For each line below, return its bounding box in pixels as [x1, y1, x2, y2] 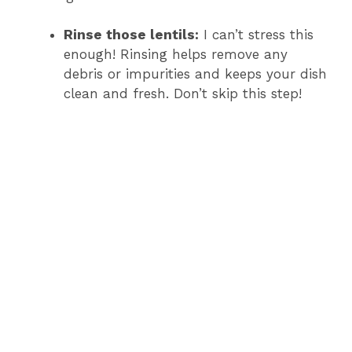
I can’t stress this [199, 27, 313, 43]
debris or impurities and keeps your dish [64, 66, 327, 82]
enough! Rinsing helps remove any [64, 46, 288, 63]
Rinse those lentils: [64, 27, 199, 43]
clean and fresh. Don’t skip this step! [64, 86, 302, 102]
